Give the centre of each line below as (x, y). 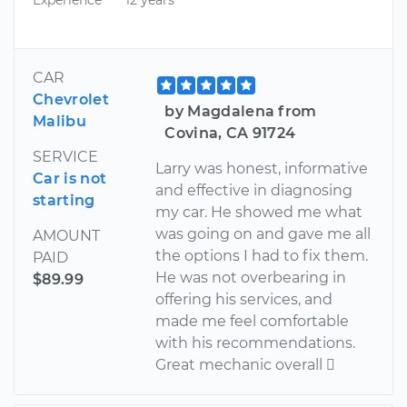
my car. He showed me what (259, 212)
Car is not (70, 178)
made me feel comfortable (253, 321)
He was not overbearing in (251, 277)
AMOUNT (66, 235)
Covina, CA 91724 (230, 133)
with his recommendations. (256, 342)
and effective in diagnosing (254, 190)
